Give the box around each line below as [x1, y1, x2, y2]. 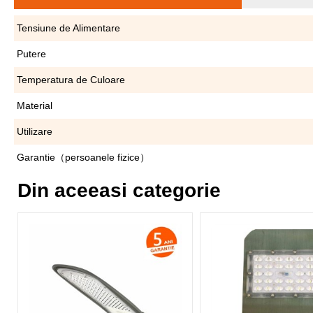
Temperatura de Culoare [17, 74, 125, 85]
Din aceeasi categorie [17, 180, 221, 201]
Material [17, 100, 52, 111]
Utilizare [17, 126, 52, 137]
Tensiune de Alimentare [17, 22, 120, 34]
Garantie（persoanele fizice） [17, 152, 150, 163]
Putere [17, 48, 46, 59]
